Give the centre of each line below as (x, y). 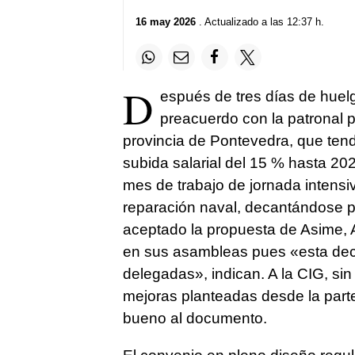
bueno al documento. (195, 319)
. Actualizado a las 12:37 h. (260, 22)
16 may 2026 (165, 22)
